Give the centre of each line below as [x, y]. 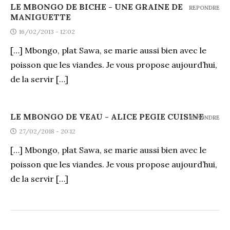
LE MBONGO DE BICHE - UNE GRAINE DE [97, 6]
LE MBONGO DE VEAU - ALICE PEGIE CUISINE [107, 116]
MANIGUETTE [41, 17]
